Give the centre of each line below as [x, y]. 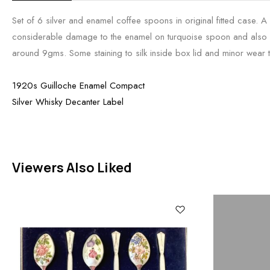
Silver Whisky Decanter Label [68, 102]
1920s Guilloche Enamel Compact [78, 86]
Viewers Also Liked [72, 168]
